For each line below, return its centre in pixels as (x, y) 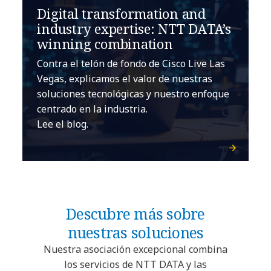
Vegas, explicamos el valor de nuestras (125, 79)
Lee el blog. (63, 124)
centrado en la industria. (93, 109)
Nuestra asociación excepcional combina (135, 250)
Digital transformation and (121, 14)
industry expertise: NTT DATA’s (134, 29)
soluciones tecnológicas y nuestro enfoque (133, 94)
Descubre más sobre (135, 214)
